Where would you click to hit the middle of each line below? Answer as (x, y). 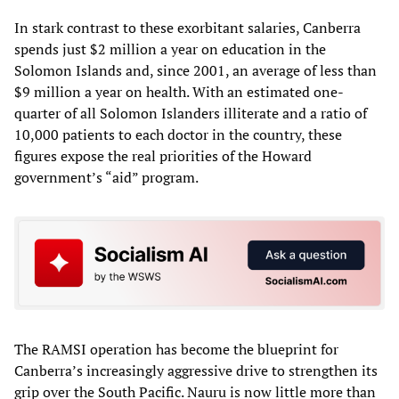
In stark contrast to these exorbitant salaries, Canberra (187, 27)
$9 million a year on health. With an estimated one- (179, 91)
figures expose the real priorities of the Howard (163, 155)
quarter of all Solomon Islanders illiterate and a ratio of (191, 113)
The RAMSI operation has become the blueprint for (176, 350)
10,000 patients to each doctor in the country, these (178, 134)
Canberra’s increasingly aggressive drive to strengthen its (196, 371)
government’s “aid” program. (106, 177)
